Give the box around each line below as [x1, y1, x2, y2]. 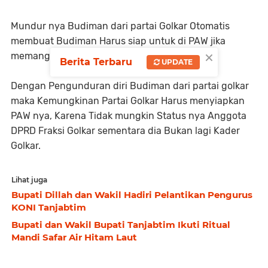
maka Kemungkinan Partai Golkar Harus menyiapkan [11, 95, 245, 106]
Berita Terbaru [60, 56, 132, 68]
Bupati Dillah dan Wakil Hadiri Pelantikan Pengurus [11, 188, 252, 200]
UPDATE [160, 57, 193, 66]
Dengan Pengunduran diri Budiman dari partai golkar [11, 80, 249, 92]
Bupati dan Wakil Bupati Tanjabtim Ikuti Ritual [11, 218, 230, 230]
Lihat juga [11, 175, 47, 184]
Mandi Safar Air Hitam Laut [11, 231, 137, 243]
